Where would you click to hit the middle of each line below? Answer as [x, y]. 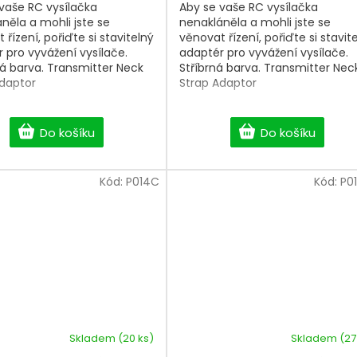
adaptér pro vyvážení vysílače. [264, 53]
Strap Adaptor [218, 83]
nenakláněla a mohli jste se [255, 23]
